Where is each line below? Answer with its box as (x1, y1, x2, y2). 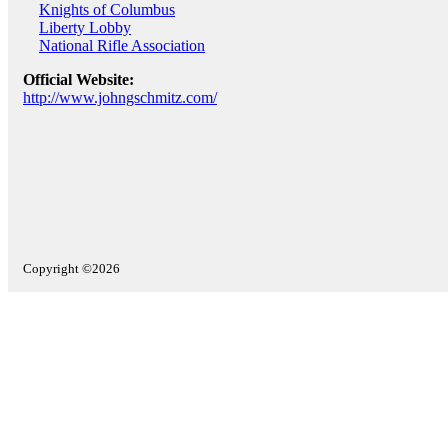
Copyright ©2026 (23, 261, 120, 276)
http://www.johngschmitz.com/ (23, 89, 217, 106)
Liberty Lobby (39, 19, 131, 36)
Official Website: (23, 71, 134, 88)
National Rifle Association (39, 37, 205, 54)
